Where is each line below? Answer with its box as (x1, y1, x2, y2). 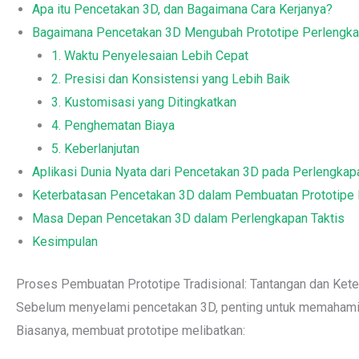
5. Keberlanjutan (51, 141, 139, 156)
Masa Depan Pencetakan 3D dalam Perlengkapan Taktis (32, 211, 345, 226)
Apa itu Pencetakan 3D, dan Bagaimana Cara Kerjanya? (32, 2, 333, 17)
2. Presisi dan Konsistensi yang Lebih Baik (51, 71, 290, 87)
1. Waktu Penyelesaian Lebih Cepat (51, 48, 248, 63)
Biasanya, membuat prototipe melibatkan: (16, 323, 245, 338)
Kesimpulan (32, 234, 98, 249)
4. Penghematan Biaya (51, 118, 175, 133)
